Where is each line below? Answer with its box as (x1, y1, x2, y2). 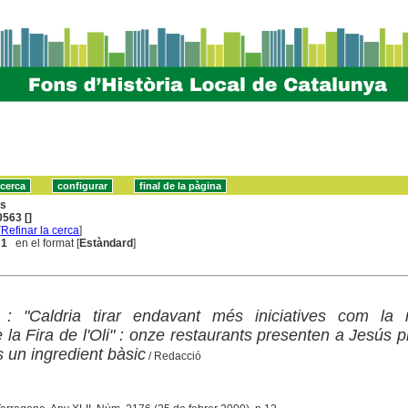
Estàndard (79, 236, 134, 250)
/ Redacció (145, 349, 201, 362)
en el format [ (7, 236, 80, 250)
